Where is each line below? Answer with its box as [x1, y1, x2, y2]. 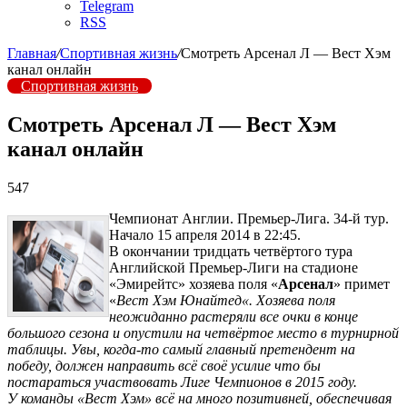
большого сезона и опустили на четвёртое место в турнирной [7, 324, 399, 341]
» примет [333, 275, 390, 292]
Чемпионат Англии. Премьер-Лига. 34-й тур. [109, 210, 389, 226]
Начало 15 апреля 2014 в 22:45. [109, 226, 301, 243]
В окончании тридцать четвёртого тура [109, 243, 352, 259]
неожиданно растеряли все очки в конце [109, 308, 358, 324]
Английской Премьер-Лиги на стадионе [109, 259, 358, 275]
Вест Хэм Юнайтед [116, 292, 242, 308]
